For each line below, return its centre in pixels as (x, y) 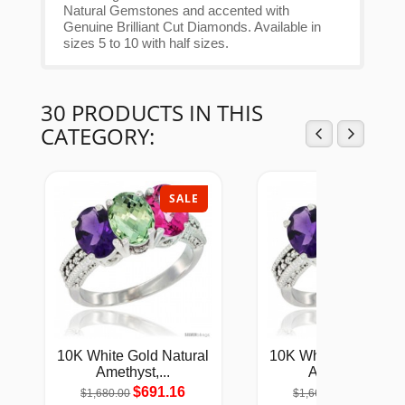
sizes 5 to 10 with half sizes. (146, 43)
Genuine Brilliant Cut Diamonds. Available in (192, 27)
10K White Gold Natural (133, 356)
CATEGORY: (97, 137)
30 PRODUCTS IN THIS (151, 113)
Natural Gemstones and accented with (176, 11)
